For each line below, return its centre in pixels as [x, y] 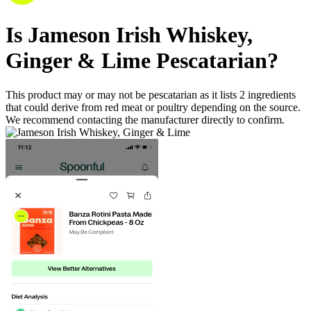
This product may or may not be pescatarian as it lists [123, 94]
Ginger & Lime [78, 61]
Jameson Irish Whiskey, [140, 35]
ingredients [272, 94]
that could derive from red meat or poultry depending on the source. [153, 107]
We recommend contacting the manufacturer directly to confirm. [145, 119]
